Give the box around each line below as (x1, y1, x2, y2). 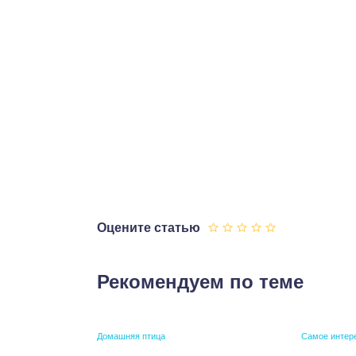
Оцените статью (97, 221, 200, 234)
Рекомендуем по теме (97, 271, 304, 292)
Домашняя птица (97, 331, 165, 341)
